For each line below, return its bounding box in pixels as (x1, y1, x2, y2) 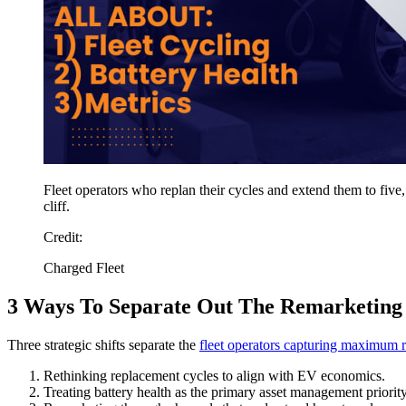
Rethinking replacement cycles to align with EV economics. (43, 367, 385, 383)
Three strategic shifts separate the (7, 336, 199, 353)
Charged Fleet (43, 259, 124, 275)
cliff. (43, 198, 70, 214)
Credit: (43, 228, 82, 245)
